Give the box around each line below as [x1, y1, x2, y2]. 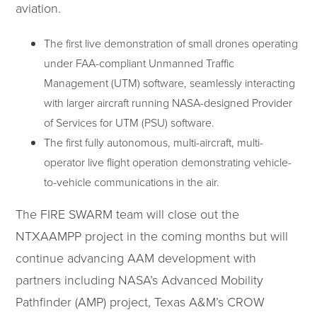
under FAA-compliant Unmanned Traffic [44, 54, 235, 71]
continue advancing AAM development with [16, 248, 257, 266]
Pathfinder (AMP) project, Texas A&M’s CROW [16, 292, 265, 310]
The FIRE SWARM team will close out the [16, 204, 240, 222]
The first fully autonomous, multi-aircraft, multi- [44, 134, 264, 150]
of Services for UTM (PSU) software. [44, 114, 215, 130]
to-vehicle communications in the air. [44, 173, 220, 190]
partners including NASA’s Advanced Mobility [16, 270, 264, 288]
